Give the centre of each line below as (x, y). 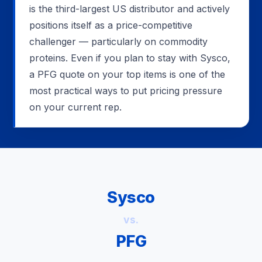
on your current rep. (75, 107)
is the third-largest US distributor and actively (129, 9)
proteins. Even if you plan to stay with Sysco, (130, 58)
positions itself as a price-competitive (111, 25)
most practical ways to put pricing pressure (125, 91)
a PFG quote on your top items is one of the (127, 75)
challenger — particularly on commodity (118, 42)
